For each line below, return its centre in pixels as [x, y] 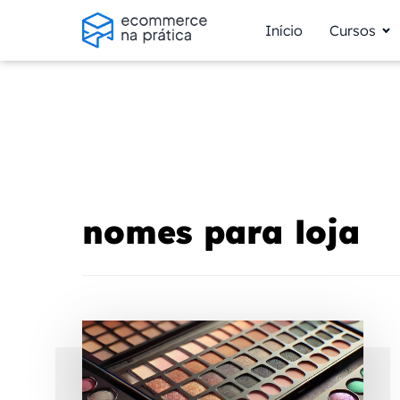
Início [283, 30]
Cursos [352, 30]
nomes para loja [221, 232]
